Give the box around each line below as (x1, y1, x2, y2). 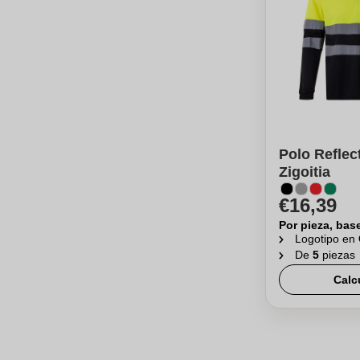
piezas (322, 248, 355, 261)
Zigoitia (279, 164, 330, 180)
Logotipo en (295, 232, 358, 245)
